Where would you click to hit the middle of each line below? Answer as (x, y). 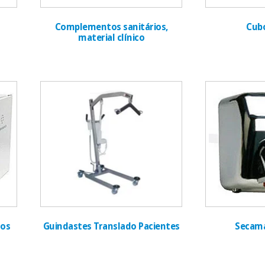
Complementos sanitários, (111, 27)
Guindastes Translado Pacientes (111, 227)
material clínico (112, 38)
